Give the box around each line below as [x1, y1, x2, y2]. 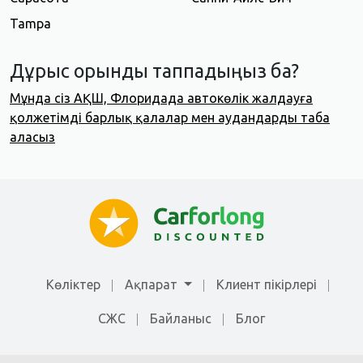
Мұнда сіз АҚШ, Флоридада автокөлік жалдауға [10, 91, 313, 106]
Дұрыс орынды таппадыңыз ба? [10, 60, 299, 82]
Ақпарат [125, 277, 181, 292]
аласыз [10, 130, 55, 145]
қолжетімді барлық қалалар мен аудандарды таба [10, 110, 330, 126]
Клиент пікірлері [216, 277, 317, 292]
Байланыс [150, 311, 211, 326]
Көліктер [46, 277, 101, 292]
